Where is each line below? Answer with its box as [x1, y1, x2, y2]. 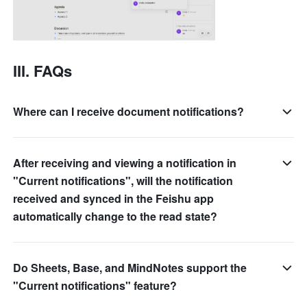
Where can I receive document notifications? [13, 103, 245, 119]
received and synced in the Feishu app [13, 190, 214, 206]
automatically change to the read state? [13, 208, 218, 224]
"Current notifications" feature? [13, 277, 177, 293]
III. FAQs [13, 59, 77, 82]
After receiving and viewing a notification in [13, 154, 237, 171]
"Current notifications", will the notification [13, 172, 234, 188]
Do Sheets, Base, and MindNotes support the [13, 259, 247, 275]
